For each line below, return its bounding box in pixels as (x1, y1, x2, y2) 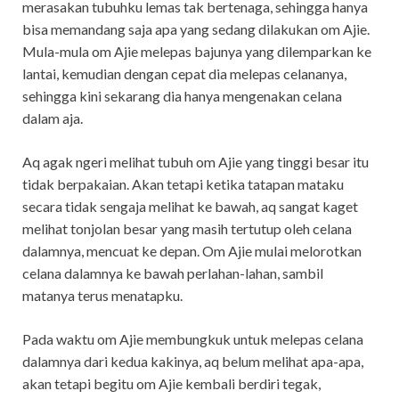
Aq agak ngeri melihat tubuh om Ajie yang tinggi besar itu (22, 152, 369, 170)
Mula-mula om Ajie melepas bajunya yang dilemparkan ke (22, 42, 371, 60)
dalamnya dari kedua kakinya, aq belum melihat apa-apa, (22, 352, 363, 370)
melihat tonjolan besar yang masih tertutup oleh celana (22, 219, 352, 237)
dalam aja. (22, 109, 83, 126)
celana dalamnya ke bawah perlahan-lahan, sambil (22, 264, 323, 281)
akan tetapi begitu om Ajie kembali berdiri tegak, (22, 374, 321, 392)
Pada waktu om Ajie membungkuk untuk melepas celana (22, 330, 363, 347)
